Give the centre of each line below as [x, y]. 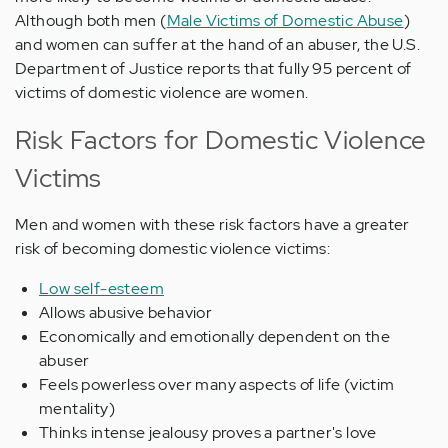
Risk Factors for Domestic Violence [221, 140]
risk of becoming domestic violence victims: [173, 249]
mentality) [77, 409]
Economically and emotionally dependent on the [214, 337]
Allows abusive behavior [126, 313]
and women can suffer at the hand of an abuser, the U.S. [217, 45]
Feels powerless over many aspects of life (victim [217, 385]
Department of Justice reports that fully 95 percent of [213, 69]
